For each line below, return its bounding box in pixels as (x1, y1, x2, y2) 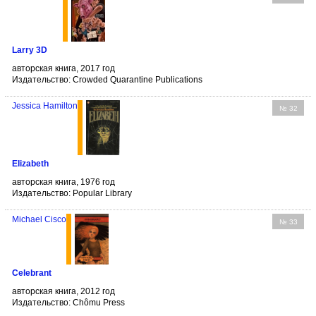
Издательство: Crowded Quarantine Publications (12, 75, 202, 85)
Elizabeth (12, 158, 49, 169)
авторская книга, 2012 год (12, 286, 115, 297)
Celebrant (12, 268, 51, 279)
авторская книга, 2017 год (12, 63, 115, 73)
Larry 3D (12, 45, 47, 55)
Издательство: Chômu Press (12, 298, 125, 308)
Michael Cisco (12, 214, 66, 224)
